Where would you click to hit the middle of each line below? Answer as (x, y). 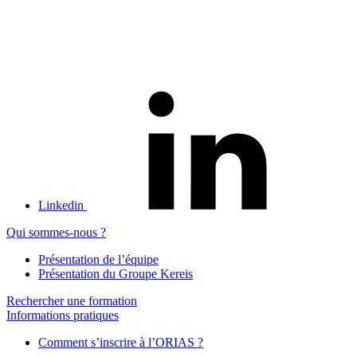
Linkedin (61, 205)
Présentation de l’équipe (98, 259)
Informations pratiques (63, 315)
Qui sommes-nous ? (56, 232)
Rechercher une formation (72, 300)
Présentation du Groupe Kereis (116, 273)
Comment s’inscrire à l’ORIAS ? (121, 342)
